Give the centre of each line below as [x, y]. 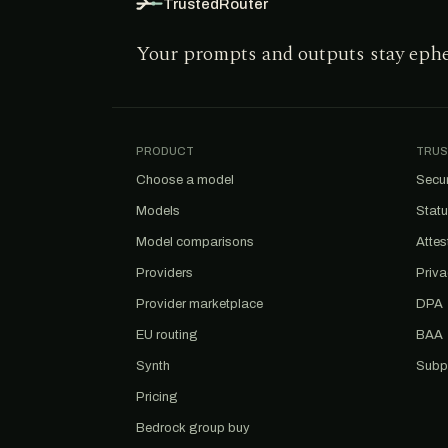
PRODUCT [165, 151]
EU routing [167, 335]
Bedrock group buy [193, 428]
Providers [164, 273]
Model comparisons [195, 242]
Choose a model [185, 180]
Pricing [157, 397]
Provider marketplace [199, 304]
